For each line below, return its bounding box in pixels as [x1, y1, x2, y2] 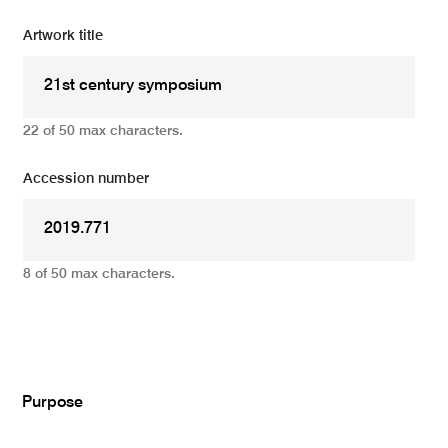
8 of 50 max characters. [23, 266, 176, 281]
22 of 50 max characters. [23, 123, 184, 138]
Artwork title [23, 28, 104, 43]
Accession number [23, 171, 150, 186]
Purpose [22, 394, 84, 411]
